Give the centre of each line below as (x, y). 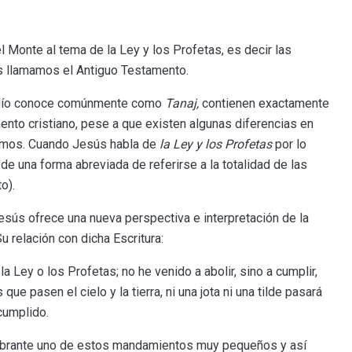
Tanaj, (183, 103)
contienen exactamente (266, 103)
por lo (289, 144)
